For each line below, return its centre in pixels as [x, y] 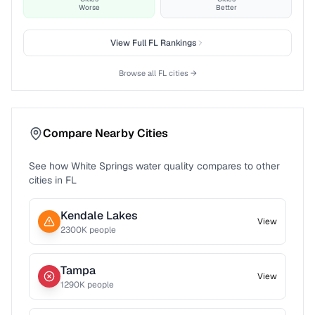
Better [226, 7]
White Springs [102, 166]
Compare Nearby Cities [105, 133]
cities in [46, 180]
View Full [129, 43]
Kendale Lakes [99, 216]
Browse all [138, 73]
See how [50, 166]
